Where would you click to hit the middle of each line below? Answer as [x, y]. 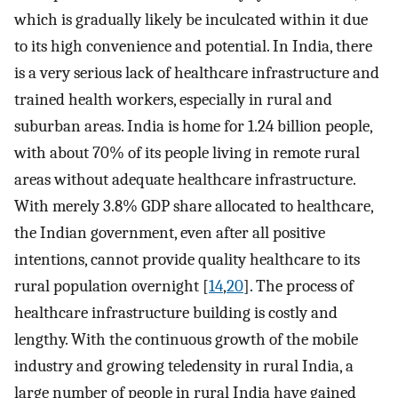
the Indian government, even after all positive [170, 232]
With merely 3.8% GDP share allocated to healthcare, [194, 206]
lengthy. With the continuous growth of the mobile [186, 339]
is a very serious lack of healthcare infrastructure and [197, 72]
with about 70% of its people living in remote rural [187, 152]
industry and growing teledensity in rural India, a [184, 366]
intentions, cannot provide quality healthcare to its [187, 259]
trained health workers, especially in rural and [173, 99]
